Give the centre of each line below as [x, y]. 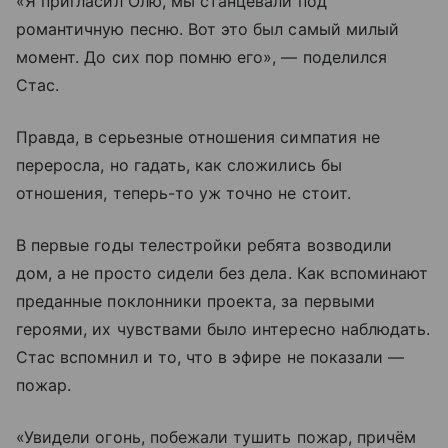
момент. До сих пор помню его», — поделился [202, 57]
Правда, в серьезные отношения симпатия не [198, 137]
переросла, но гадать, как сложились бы [179, 165]
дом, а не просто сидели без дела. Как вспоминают [222, 273]
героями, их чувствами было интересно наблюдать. [223, 329]
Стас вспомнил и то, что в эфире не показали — [210, 357]
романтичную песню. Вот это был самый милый [208, 29]
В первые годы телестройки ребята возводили [204, 245]
